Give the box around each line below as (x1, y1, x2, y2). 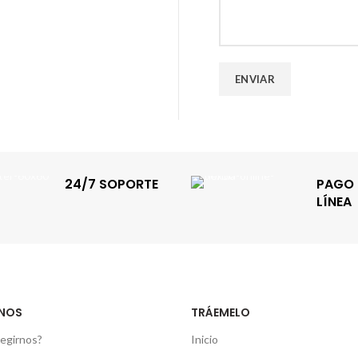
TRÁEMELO (191, 304, 250, 320)
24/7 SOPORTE (64, 175, 158, 193)
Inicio (191, 332, 218, 346)
